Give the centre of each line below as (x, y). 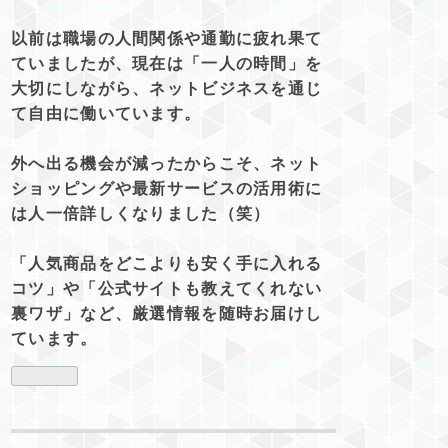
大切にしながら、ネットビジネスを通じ (167, 89)
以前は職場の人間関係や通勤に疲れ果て (167, 39)
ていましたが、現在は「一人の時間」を (167, 64)
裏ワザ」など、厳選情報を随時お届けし (167, 314)
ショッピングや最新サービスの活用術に (167, 189)
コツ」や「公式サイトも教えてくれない (167, 289)
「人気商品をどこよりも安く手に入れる (167, 264)
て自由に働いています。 (106, 114)
